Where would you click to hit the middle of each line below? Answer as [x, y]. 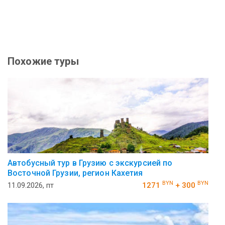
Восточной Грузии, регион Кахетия [75, 173]
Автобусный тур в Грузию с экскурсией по [90, 163]
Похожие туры [43, 61]
